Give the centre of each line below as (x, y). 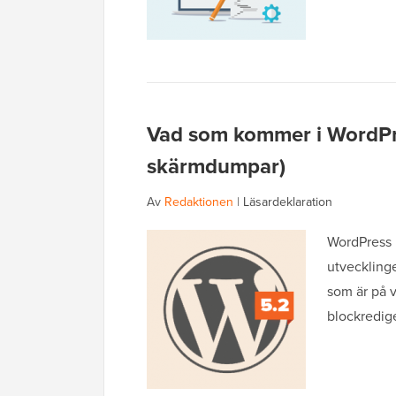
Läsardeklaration (288, 202)
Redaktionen (199, 202)
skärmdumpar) (216, 166)
